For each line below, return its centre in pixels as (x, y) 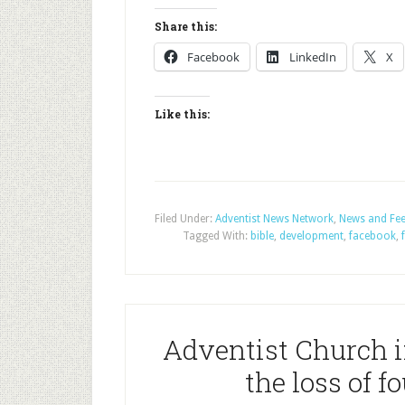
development (311, 236)
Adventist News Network (274, 219)
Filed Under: (185, 219)
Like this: (182, 114)
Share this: (186, 26)
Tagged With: (217, 236)
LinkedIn (313, 57)
